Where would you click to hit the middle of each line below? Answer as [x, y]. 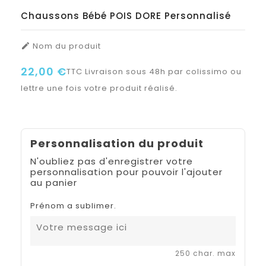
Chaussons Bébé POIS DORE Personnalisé [126, 15]
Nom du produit [66, 46]
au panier [54, 182]
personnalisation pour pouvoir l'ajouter [126, 172]
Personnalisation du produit [117, 143]
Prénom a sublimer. [73, 205]
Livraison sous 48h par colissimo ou [163, 71]
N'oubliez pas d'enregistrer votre [112, 161]
